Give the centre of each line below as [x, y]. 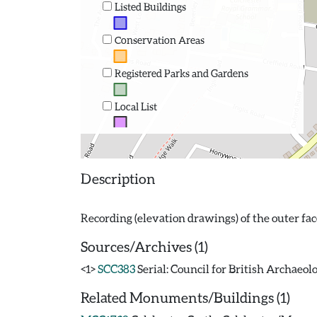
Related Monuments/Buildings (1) [185, 297]
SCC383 [116, 269]
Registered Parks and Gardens [181, 73]
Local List [136, 106]
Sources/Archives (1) [144, 246]
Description [118, 178]
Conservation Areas [159, 40]
